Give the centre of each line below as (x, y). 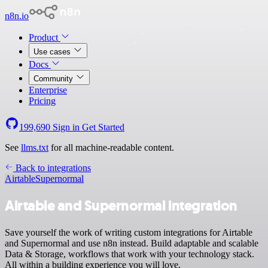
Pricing (42, 101)
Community (54, 79)
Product (45, 37)
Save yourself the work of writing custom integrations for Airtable (129, 232)
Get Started (103, 127)
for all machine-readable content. (111, 147)
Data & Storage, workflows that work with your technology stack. (130, 254)
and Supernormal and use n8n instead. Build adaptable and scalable (132, 243)
